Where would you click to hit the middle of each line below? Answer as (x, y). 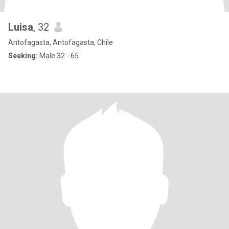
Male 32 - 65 (58, 56)
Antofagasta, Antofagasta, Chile (61, 42)
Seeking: (23, 56)
